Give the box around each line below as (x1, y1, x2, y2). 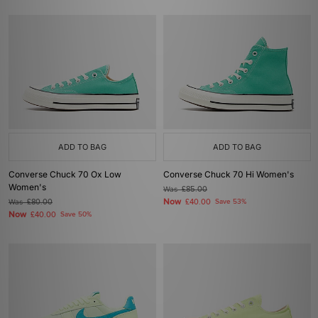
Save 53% (215, 197, 246, 206)
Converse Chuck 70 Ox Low (9, 169, 121, 180)
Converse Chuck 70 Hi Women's (163, 169, 294, 180)
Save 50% (60, 210, 92, 219)
